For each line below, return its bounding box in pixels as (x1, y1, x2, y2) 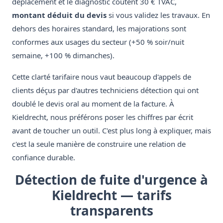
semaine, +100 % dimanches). (12, 50, 114, 61)
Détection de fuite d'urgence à (15, 171, 208, 189)
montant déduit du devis (12, 10, 107, 20)
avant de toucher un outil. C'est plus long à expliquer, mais (12, 125, 211, 136)
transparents (70, 202, 153, 220)
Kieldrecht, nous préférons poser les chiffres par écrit (12, 112, 193, 122)
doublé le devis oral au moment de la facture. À (12, 99, 174, 109)
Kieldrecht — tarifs (51, 186, 172, 205)
